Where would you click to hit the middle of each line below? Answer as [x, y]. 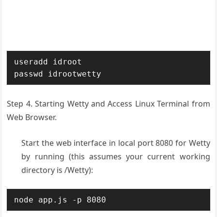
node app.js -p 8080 [60, 200]
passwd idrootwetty [58, 74]
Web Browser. [32, 117]
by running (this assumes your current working [116, 156]
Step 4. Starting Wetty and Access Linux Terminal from [108, 104]
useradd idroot [48, 62]
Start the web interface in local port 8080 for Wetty [116, 143]
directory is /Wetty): [57, 170]
